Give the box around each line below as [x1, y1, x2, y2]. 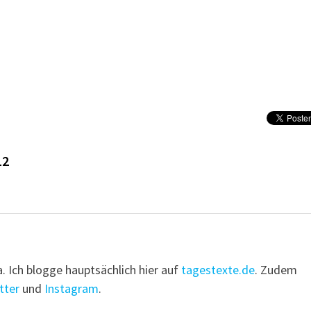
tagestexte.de [181, 262, 255, 278]
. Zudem [255, 262, 298, 278]
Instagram [44, 280, 99, 296]
